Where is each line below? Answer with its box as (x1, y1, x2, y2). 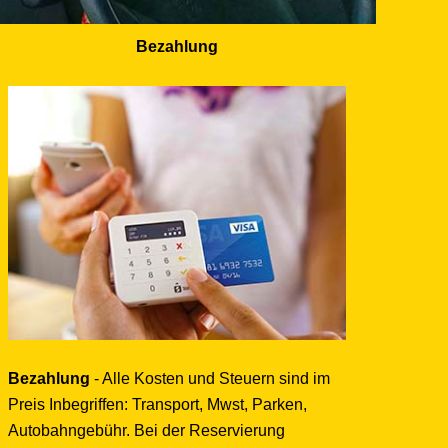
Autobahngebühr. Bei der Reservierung (7, 421, 285, 439)
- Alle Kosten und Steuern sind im (89, 369, 330, 387)
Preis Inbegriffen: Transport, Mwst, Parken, (7, 395, 307, 413)
